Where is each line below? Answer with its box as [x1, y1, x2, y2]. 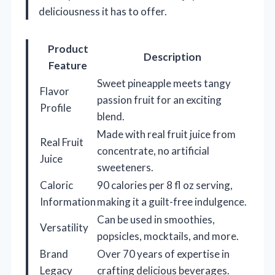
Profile [40, 101, 71, 115]
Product [47, 42, 88, 56]
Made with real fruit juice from [97, 128, 236, 141]
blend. [97, 110, 125, 123]
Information [40, 195, 96, 209]
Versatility [40, 221, 88, 234]
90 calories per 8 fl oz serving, [97, 179, 233, 192]
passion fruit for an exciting [97, 93, 222, 107]
